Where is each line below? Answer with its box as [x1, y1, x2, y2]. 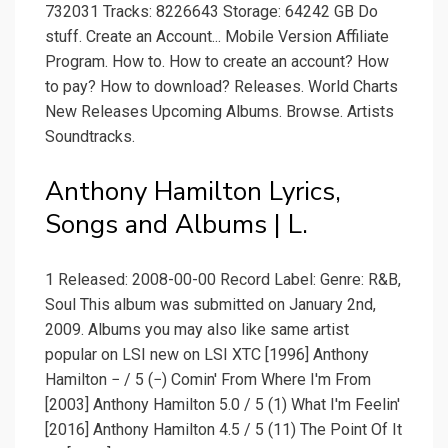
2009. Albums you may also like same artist [45, 320, 349, 340]
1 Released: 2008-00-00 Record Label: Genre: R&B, [45, 270, 401, 290]
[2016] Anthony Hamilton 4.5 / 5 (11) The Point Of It [45, 420, 402, 440]
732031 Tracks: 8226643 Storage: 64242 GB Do [45, 2, 378, 22]
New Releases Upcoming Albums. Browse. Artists [45, 102, 394, 122]
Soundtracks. [45, 127, 135, 147]
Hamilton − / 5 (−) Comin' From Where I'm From [45, 370, 371, 390]
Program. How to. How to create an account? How [45, 52, 389, 72]
